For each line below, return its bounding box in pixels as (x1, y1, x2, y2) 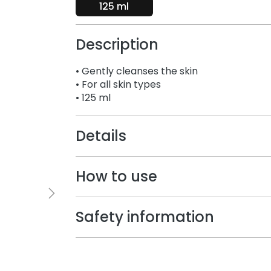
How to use (75, 166, 157, 186)
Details (75, 125, 126, 146)
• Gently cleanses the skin (75, 64, 198, 78)
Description (75, 34, 158, 54)
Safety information (75, 206, 214, 227)
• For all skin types (75, 77, 161, 91)
